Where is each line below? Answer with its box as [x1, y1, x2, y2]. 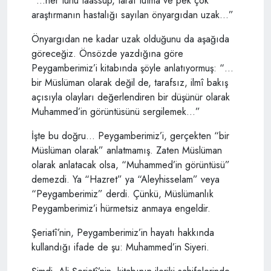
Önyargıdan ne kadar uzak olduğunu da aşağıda [31, 31, 229, 46]
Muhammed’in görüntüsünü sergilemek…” [31, 104, 200, 119]
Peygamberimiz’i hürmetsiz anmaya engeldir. [31, 201, 211, 215]
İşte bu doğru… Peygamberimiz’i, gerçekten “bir [31, 128, 229, 143]
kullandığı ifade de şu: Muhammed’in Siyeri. [31, 240, 209, 254]
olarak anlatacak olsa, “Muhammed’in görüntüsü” [31, 157, 230, 172]
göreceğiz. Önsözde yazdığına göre [31, 46, 183, 60]
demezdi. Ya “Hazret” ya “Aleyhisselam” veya [31, 172, 220, 186]
